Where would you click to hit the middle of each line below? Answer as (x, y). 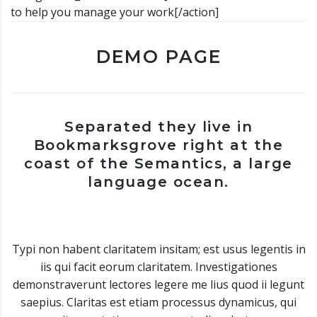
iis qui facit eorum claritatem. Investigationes (158, 267)
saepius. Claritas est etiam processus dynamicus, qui (158, 302)
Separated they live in (158, 127)
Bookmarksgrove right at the (158, 145)
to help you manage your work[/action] (115, 12)
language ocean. (158, 182)
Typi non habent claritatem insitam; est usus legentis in (158, 249)
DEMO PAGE (158, 57)
